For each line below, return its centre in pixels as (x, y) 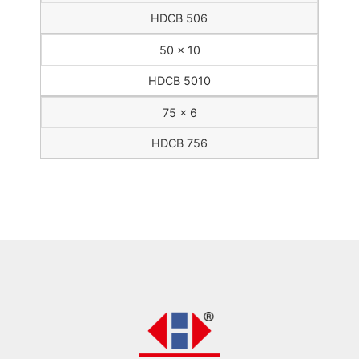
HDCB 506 (179, 18)
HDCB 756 (179, 143)
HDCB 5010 (179, 81)
